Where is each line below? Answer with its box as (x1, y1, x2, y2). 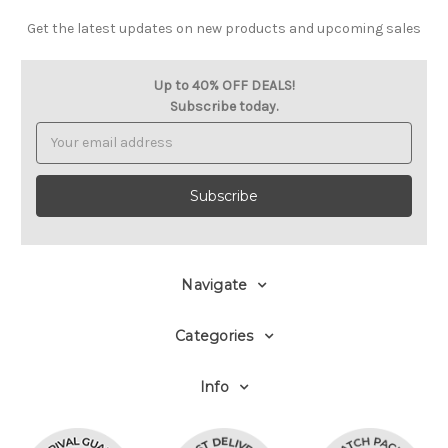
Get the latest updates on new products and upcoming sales (27, 19, 421, 37)
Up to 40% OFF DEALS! (153, 76, 295, 94)
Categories (175, 326, 254, 345)
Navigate (181, 275, 248, 294)
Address (36, 144, 89, 162)
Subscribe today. (170, 97, 278, 115)
